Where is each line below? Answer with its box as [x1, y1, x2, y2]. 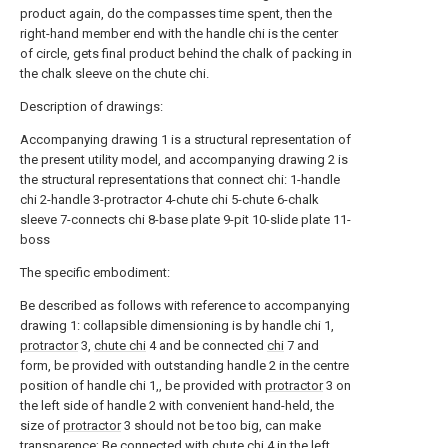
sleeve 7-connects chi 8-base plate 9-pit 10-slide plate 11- [20, 212, 351, 227]
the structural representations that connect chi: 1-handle [20, 172, 340, 187]
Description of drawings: [20, 99, 163, 114]
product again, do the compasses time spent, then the [20, 6, 332, 21]
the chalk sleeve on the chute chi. [20, 66, 209, 81]
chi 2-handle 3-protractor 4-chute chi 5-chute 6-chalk [20, 192, 319, 207]
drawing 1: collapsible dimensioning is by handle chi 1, [20, 318, 334, 333]
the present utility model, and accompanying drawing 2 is [20, 152, 348, 167]
